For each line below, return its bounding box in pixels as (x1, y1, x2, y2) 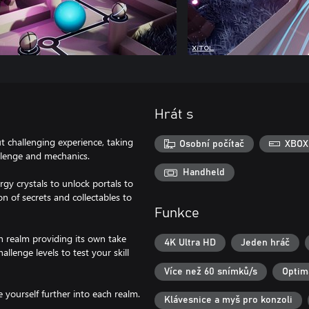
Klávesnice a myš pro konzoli (164, 295, 292, 306)
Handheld (183, 168, 225, 178)
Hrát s (154, 107, 193, 121)
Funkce (154, 206, 199, 221)
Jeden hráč (241, 238, 290, 248)
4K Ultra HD (164, 238, 216, 248)
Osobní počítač (179, 139, 245, 149)
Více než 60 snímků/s (164, 266, 257, 277)
